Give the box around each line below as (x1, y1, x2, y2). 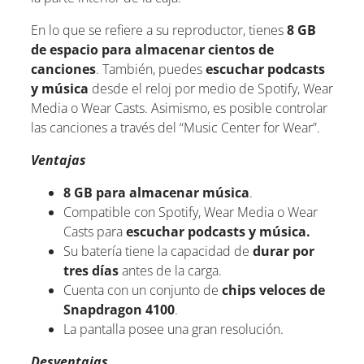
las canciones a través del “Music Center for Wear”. (31, 118, 320, 136)
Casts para (63, 222, 126, 240)
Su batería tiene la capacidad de (63, 241, 253, 260)
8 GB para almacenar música (63, 183, 249, 201)
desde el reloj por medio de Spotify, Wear (89, 79, 333, 97)
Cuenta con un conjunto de (63, 280, 222, 299)
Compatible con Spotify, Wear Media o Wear (63, 202, 318, 221)
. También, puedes (96, 59, 206, 78)
